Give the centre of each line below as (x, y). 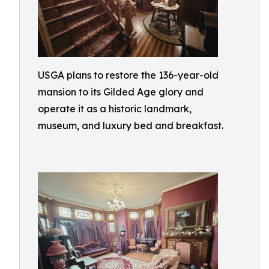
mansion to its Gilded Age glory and (121, 92)
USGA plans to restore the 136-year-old (128, 75)
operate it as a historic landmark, (115, 109)
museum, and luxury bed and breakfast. (131, 125)
